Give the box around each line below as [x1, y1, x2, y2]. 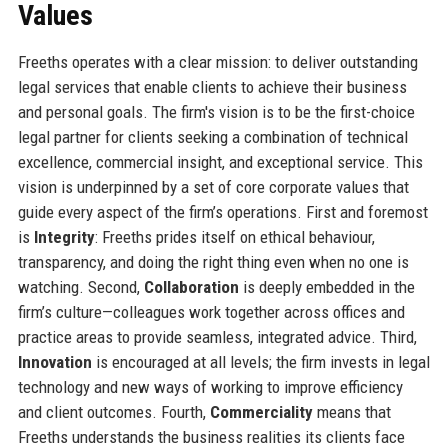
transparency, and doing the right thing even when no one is [17, 251, 409, 272]
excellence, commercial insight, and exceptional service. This [17, 151, 423, 172]
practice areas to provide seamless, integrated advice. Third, [17, 326, 417, 347]
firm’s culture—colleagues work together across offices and [17, 301, 405, 322]
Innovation [17, 351, 92, 372]
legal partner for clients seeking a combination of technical [17, 126, 408, 147]
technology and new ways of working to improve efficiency [17, 376, 403, 397]
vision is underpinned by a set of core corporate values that [17, 176, 409, 197]
